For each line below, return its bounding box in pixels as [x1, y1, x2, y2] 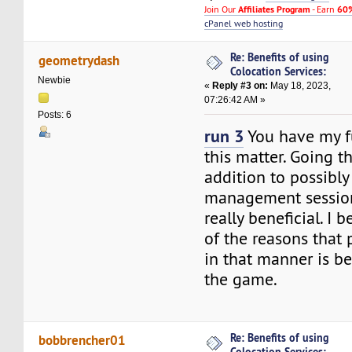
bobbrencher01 [38, 331, 126, 350]
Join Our [204, 3, 239, 16]
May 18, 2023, [268, 80, 332, 92]
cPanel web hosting [204, 17, 284, 30]
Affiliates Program [238, 3, 311, 16]
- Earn [310, 3, 338, 16]
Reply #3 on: [212, 80, 269, 92]
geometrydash [38, 50, 119, 69]
